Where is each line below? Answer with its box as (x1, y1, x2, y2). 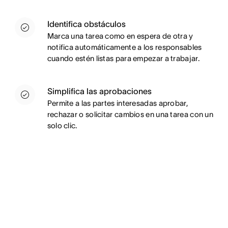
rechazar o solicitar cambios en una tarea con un (47, 110, 214, 119)
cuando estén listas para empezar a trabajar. (47, 54, 199, 63)
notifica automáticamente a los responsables (47, 43, 202, 52)
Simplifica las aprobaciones (47, 87, 152, 96)
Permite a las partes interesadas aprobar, (47, 99, 188, 108)
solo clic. (47, 121, 77, 130)
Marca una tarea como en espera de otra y (47, 32, 193, 41)
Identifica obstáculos (47, 19, 126, 29)
